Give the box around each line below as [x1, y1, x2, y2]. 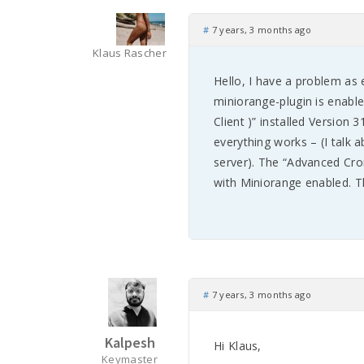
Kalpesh [104, 333, 155, 352]
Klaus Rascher [93, 45, 167, 60]
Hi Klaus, [214, 338, 262, 353]
